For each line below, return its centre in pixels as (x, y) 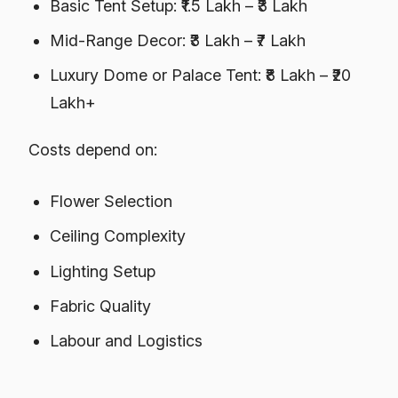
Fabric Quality (101, 306)
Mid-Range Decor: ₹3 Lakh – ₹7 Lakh (178, 40)
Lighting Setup (103, 271)
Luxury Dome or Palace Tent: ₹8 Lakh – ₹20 (201, 75)
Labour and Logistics (127, 340)
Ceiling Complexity (118, 236)
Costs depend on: (93, 150)
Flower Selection (111, 202)
